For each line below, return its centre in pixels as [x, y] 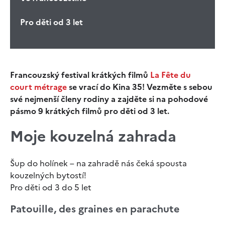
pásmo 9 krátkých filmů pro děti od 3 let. [90, 111]
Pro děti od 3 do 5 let [51, 187]
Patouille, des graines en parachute [95, 209]
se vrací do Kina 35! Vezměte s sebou [140, 87]
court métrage [38, 87]
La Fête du [171, 75]
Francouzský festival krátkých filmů [80, 75]
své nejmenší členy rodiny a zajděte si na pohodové [109, 99]
